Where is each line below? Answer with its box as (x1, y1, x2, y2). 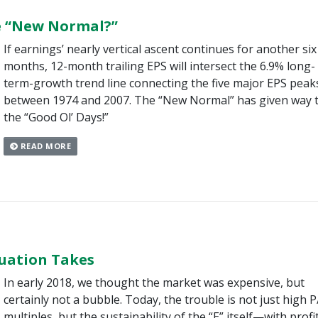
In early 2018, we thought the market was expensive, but (3, 274, 305, 290)
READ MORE (18, 140, 72, 151)
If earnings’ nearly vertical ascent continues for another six (3, 40, 317, 57)
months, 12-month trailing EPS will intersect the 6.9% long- (3, 57, 315, 74)
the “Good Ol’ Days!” (3, 109, 109, 125)
